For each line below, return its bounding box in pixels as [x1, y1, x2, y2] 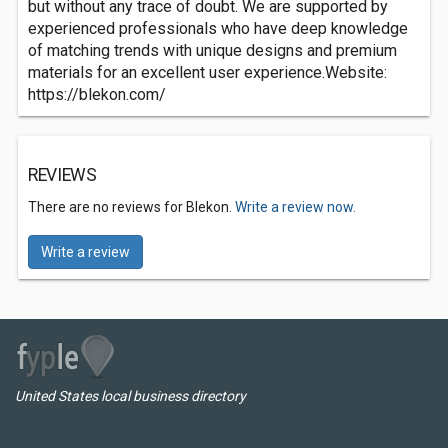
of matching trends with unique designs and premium [28, 41, 397, 60]
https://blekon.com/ [28, 85, 166, 104]
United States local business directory [15, 388, 246, 404]
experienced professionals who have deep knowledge [28, 19, 408, 38]
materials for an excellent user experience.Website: [28, 63, 387, 82]
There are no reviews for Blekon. [28, 199, 235, 215]
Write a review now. [235, 199, 356, 215]
